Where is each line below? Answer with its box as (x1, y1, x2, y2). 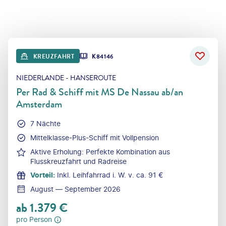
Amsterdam (16, 96, 62, 111)
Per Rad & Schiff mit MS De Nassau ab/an (16, 84, 183, 99)
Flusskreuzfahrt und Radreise (30, 156, 127, 165)
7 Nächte (30, 119, 61, 128)
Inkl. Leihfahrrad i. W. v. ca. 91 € (57, 170, 163, 179)
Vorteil (30, 170, 53, 179)
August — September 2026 (30, 184, 121, 193)
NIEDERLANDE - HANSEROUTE (16, 73, 116, 83)
